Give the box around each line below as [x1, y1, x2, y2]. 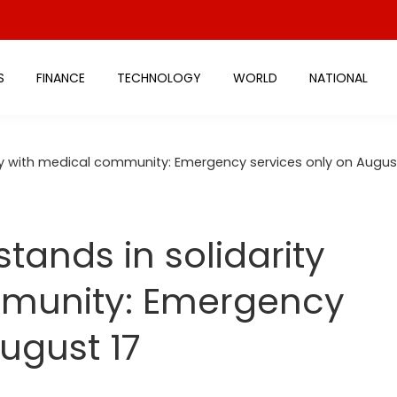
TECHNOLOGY [116, 68, 201, 87]
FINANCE [35, 68, 85, 87]
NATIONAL [308, 68, 368, 87]
